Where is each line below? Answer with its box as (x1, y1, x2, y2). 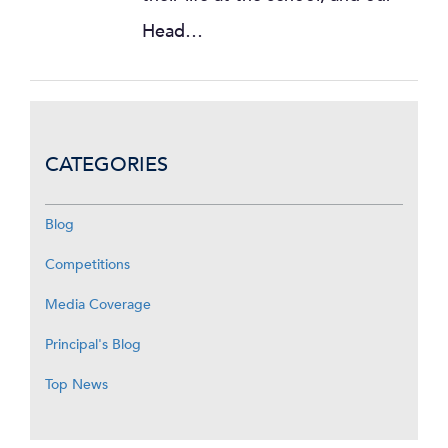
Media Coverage (45, 295, 151, 314)
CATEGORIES (45, 151, 168, 178)
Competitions (45, 255, 130, 274)
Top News (45, 375, 108, 394)
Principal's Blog (45, 335, 141, 354)
